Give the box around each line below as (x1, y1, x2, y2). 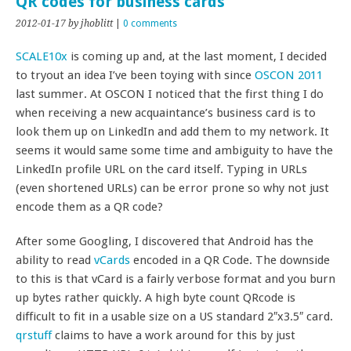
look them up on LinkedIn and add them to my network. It (16, 125, 329, 139)
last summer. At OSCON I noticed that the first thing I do (16, 87, 324, 101)
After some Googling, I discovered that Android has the (16, 234, 313, 248)
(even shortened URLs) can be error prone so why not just (16, 181, 329, 195)
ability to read (16, 253, 94, 267)
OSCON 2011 (255, 68, 323, 82)
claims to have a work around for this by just (52, 328, 295, 342)
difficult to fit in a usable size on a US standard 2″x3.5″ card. (16, 309, 333, 324)
